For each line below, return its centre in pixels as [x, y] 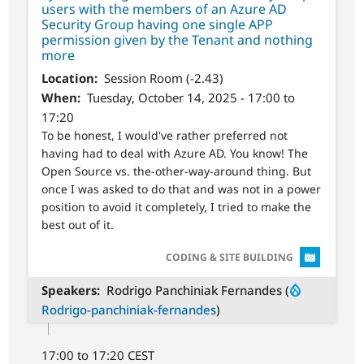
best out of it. [78, 225]
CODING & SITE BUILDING [229, 257]
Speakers [69, 290]
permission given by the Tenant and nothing [178, 40]
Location [68, 78]
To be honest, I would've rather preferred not [165, 136]
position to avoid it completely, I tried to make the [177, 207]
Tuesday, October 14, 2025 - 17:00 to [191, 98]
